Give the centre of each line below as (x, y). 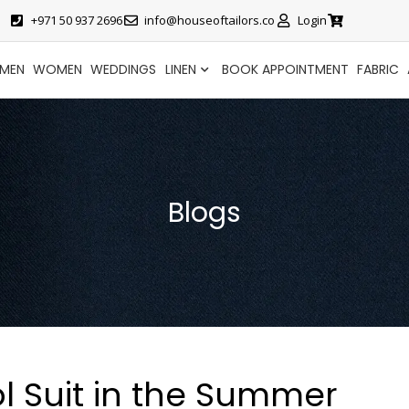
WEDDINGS (124, 70)
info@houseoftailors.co (210, 21)
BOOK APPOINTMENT (285, 70)
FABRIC (378, 70)
